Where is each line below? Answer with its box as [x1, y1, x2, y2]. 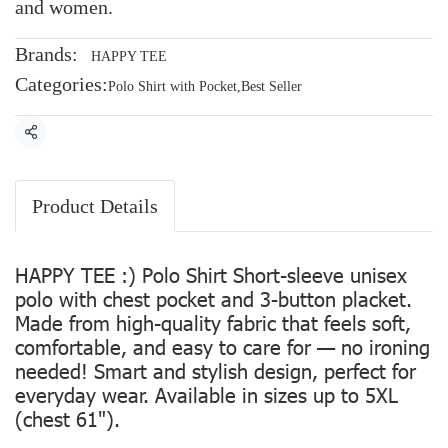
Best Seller [241, 79, 302, 94]
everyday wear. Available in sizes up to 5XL [15, 381, 398, 407]
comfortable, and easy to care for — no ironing [15, 333, 430, 359]
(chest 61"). [15, 405, 120, 431]
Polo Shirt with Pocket [108, 79, 237, 94]
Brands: [15, 43, 78, 65]
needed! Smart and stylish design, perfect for [15, 357, 416, 383]
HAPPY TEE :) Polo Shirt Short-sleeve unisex [15, 261, 407, 287]
